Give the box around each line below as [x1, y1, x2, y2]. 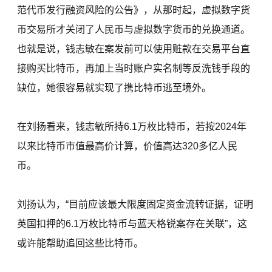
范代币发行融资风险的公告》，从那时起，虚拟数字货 [17, 5, 251, 16]
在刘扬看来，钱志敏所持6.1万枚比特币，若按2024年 [17, 121, 247, 132]
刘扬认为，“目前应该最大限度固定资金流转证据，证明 [17, 199, 254, 210]
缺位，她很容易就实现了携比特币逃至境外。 [17, 83, 212, 93]
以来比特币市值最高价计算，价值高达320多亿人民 [17, 141, 238, 152]
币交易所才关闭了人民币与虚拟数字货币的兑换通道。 [17, 24, 251, 35]
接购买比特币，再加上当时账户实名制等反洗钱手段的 [17, 63, 251, 74]
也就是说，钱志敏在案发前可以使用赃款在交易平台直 [17, 44, 251, 55]
